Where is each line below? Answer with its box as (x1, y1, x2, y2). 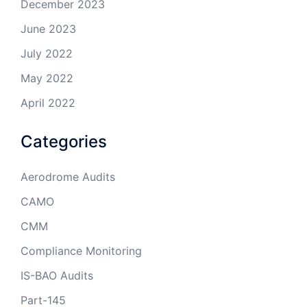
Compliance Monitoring (21, 244, 142, 258)
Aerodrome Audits (21, 170, 115, 184)
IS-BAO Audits (21, 269, 93, 283)
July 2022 (21, 47, 73, 61)
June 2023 (21, 22, 76, 36)
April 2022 (21, 96, 75, 110)
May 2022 (21, 71, 73, 86)
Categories (21, 132, 107, 152)
